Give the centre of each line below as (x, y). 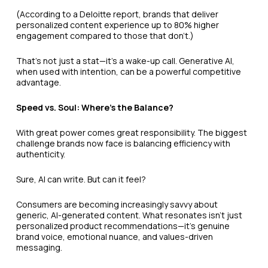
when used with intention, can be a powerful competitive (128, 72)
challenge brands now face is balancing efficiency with (123, 144)
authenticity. (40, 154)
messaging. (39, 248)
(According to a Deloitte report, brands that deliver (117, 14)
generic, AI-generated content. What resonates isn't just (129, 215)
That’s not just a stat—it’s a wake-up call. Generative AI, (125, 61)
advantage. (38, 83)
